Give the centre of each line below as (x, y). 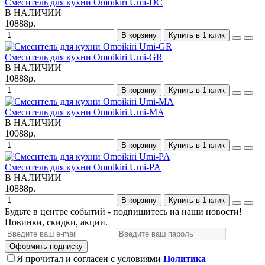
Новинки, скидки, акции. (56, 222)
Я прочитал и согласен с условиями (90, 259)
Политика (185, 259)
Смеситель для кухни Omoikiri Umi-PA (83, 167)
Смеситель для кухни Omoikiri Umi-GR (84, 57)
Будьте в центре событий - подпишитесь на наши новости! (123, 211)
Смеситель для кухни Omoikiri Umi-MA (85, 112)
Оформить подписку (46, 246)
